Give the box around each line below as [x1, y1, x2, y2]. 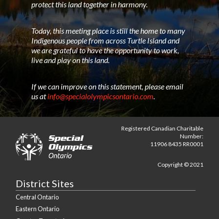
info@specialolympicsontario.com [47, 91, 153, 101]
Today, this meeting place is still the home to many [31, 26, 185, 35]
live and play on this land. [31, 55, 109, 65]
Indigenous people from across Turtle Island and [31, 36, 179, 45]
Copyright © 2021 [157, 161, 203, 169]
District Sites [16, 177, 74, 190]
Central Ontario [16, 193, 59, 201]
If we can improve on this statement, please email [31, 82, 183, 91]
